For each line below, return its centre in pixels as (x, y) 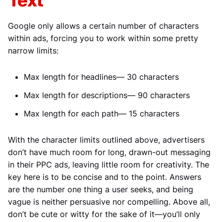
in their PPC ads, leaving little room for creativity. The (109, 164)
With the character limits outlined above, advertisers (106, 139)
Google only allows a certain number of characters (103, 26)
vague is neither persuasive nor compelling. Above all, (109, 201)
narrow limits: (33, 50)
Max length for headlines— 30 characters (101, 77)
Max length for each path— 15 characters (102, 113)
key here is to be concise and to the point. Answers (105, 177)
